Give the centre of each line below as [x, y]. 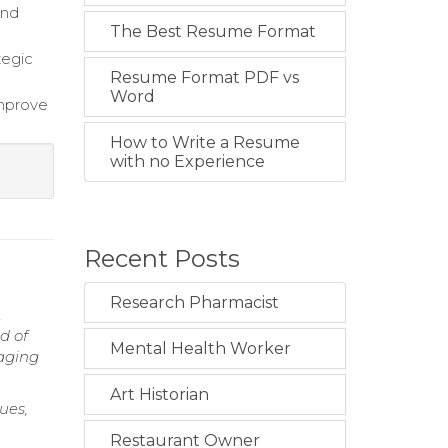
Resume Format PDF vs [204, 77]
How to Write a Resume [204, 142]
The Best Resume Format [212, 31]
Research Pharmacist [194, 302]
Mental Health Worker [200, 348]
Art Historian [159, 394]
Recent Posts [161, 258]
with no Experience [187, 161]
